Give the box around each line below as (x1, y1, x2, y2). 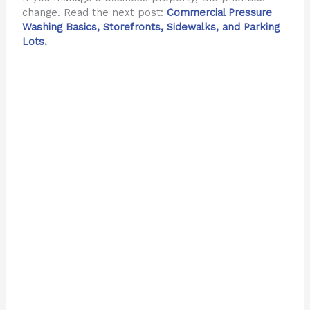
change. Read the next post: (22, 6, 167, 19)
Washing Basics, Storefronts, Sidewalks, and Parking (22, 21, 280, 34)
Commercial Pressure (167, 6, 273, 19)
